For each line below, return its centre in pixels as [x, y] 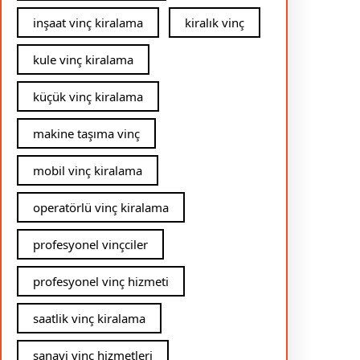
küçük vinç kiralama [88, 97]
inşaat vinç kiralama [88, 23]
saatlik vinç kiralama [89, 319]
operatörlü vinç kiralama [101, 208]
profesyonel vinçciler [90, 245]
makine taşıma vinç [86, 134]
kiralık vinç [215, 23]
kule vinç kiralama [83, 60]
